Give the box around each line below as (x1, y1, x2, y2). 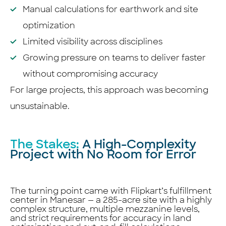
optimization (23, 20, 75, 31)
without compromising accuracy (23, 68, 158, 79)
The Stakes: (10, 136, 82, 152)
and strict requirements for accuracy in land (10, 212, 191, 223)
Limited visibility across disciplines (23, 36, 162, 47)
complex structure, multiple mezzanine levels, (10, 203, 200, 214)
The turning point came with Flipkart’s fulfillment (10, 185, 211, 196)
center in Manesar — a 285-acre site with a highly (10, 194, 212, 205)
